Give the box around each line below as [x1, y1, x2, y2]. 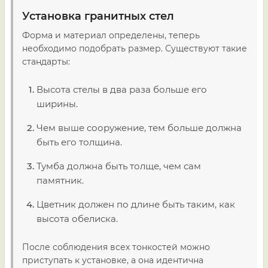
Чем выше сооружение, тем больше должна [36, 122, 242, 133]
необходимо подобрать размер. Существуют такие [22, 43, 247, 54]
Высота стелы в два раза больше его [36, 84, 207, 95]
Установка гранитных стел [22, 10, 174, 23]
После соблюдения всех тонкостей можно [22, 242, 210, 252]
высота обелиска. [36, 213, 118, 224]
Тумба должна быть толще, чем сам [36, 160, 201, 172]
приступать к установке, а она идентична [22, 255, 203, 266]
